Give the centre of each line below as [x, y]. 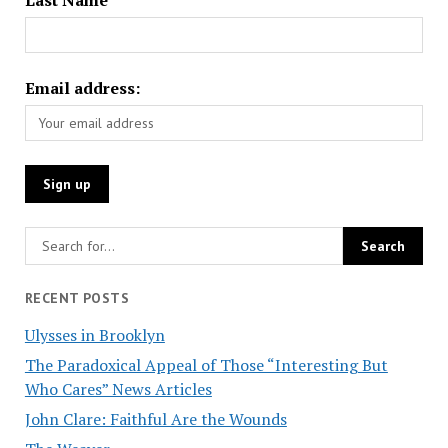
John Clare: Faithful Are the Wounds [155, 418]
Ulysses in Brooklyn [94, 334]
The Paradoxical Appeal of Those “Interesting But [206, 364]
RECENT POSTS [76, 297]
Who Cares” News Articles [118, 388]
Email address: [82, 87]
